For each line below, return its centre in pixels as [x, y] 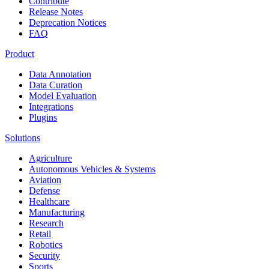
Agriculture [50, 158]
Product [20, 54]
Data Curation [56, 85]
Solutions [23, 138]
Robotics [46, 245]
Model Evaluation [63, 96]
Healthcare [49, 201]
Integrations [51, 107]
